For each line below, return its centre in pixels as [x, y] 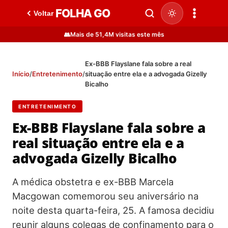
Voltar [44, 13]
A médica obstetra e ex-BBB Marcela [93, 182]
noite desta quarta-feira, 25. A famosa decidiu [113, 210]
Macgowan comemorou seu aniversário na [105, 196]
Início [21, 74]
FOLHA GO [83, 13]
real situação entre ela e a [98, 143]
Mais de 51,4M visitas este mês [117, 34]
